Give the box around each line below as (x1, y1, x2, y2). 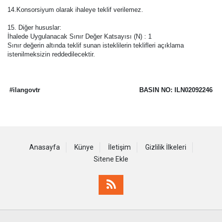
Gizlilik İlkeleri (145, 143, 186, 151)
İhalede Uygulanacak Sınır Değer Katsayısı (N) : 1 (7, 33, 152, 40)
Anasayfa (29, 143, 60, 151)
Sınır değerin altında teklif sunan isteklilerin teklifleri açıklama (7, 42, 184, 49)
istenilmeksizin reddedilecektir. (7, 51, 95, 58)
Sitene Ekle (94, 155, 128, 163)
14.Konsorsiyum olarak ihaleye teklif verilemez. (7, 6, 143, 13)
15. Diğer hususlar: (7, 24, 61, 31)
